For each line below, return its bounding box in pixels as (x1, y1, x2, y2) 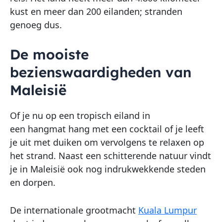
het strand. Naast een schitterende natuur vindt (10, 150, 211, 162)
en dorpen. (10, 176, 55, 189)
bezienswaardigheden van (10, 63, 191, 81)
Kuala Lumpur (138, 204, 197, 217)
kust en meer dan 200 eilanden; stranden (10, 5, 182, 17)
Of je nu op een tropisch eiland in (10, 110, 150, 122)
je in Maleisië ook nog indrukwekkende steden (10, 163, 206, 175)
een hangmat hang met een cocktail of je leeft (10, 123, 204, 135)
